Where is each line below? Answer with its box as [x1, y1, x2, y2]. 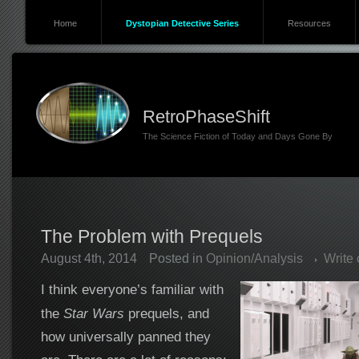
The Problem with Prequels [40, 226, 263, 247]
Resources [287, 18, 331, 28]
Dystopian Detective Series [125, 18, 239, 28]
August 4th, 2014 [40, 252, 137, 265]
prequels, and [123, 305, 209, 321]
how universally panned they [40, 329, 211, 345]
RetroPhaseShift [142, 107, 270, 127]
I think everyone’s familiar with [40, 281, 224, 297]
